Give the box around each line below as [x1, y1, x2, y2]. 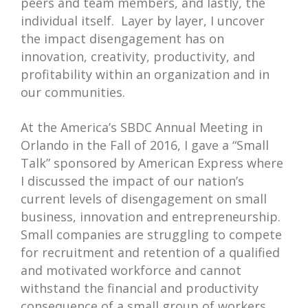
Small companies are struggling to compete [21, 226, 282, 243]
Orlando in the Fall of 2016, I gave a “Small [21, 137, 269, 153]
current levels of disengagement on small [21, 190, 267, 207]
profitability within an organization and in [21, 66, 269, 82]
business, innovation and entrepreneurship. [21, 208, 284, 225]
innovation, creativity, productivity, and [21, 48, 255, 65]
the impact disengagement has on [21, 30, 224, 47]
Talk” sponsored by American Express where [21, 155, 283, 171]
